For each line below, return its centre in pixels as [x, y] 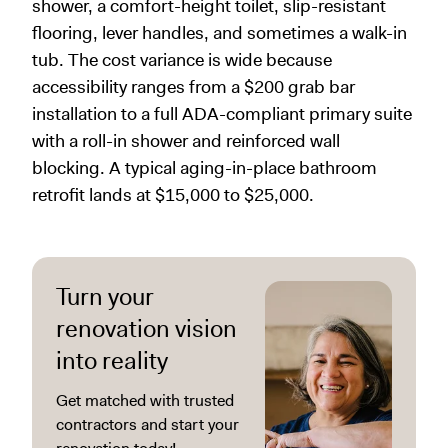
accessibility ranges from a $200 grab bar [193, 87]
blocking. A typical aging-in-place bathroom [204, 168]
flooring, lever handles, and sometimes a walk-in [219, 33]
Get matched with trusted [145, 401]
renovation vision [146, 329]
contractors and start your [147, 425]
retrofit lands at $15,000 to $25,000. [173, 195]
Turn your [105, 297]
